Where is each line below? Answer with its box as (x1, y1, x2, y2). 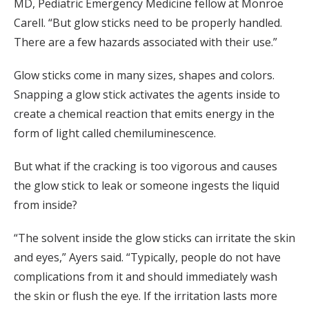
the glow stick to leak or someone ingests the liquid (14, 178, 279, 194)
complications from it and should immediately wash (14, 269, 277, 285)
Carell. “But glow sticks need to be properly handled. (14, 15, 282, 31)
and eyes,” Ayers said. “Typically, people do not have (14, 250, 281, 266)
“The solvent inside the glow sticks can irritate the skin (14, 230, 295, 246)
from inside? (14, 197, 77, 213)
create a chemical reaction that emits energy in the (14, 106, 275, 122)
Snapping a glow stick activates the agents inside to (14, 87, 280, 103)
